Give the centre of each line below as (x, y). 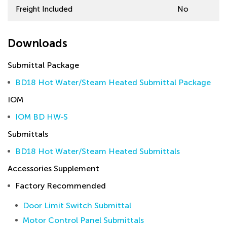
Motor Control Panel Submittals (83, 220)
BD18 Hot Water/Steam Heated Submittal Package (113, 82)
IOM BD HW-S (42, 117)
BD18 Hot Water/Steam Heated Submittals (98, 151)
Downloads (37, 43)
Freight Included (44, 9)
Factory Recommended (61, 186)
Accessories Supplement (53, 168)
